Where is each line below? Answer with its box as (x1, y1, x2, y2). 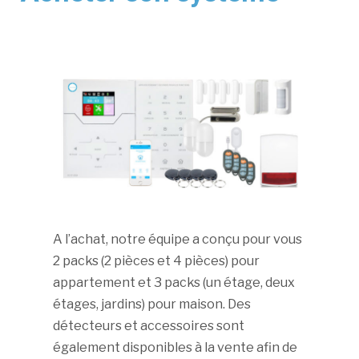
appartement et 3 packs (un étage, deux (53, 275, 295, 291)
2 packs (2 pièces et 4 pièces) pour (53, 253, 260, 269)
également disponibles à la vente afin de (53, 340, 297, 356)
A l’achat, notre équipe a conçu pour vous (53, 232, 302, 248)
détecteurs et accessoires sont (53, 318, 244, 334)
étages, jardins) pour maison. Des (53, 296, 251, 313)
